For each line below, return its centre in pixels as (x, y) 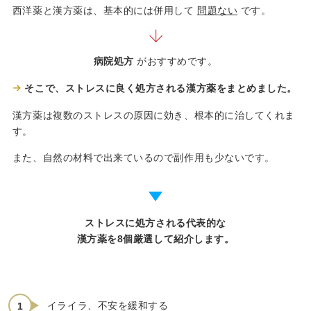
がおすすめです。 (176, 61)
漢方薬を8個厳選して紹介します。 (155, 239)
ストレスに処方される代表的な (155, 223)
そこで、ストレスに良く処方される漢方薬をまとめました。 (161, 89)
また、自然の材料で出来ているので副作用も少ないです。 (143, 157)
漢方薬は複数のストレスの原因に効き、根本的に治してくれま (153, 115)
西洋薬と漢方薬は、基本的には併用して (105, 10)
